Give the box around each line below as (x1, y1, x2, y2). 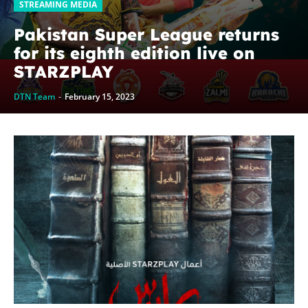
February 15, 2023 (65, 91, 135, 103)
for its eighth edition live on (14, 43, 255, 64)
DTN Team (14, 91, 55, 103)
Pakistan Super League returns (14, 24, 279, 45)
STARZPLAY (14, 61, 113, 82)
